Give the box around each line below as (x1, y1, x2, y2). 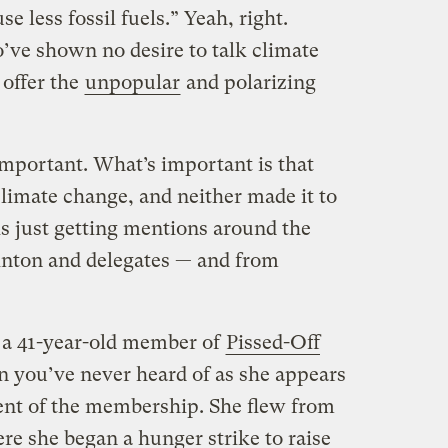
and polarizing (180, 70, 316, 94)
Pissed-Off (225, 330, 320, 354)
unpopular (84, 70, 180, 94)
